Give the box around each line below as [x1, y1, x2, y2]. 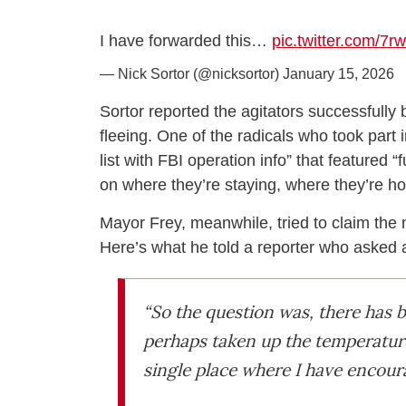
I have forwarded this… [100, 32, 272, 51]
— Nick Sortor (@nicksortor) [100, 66, 283, 82]
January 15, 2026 [283, 66, 394, 82]
